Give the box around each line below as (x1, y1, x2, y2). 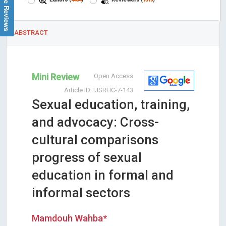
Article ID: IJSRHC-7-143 (64, 86, 133, 94)
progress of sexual (32, 150, 142, 165)
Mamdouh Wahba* (32, 213, 107, 224)
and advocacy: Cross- (32, 115, 159, 130)
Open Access (94, 72, 133, 80)
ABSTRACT (14, 29, 48, 37)
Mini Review (32, 72, 79, 83)
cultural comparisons (32, 132, 158, 148)
